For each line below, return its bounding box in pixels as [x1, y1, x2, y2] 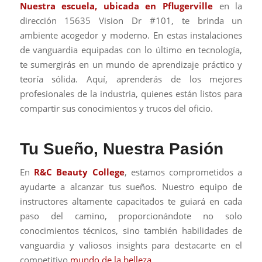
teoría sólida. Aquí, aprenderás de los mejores [19, 73, 243, 85]
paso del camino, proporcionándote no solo [19, 210, 243, 222]
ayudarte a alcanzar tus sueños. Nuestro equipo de [19, 181, 243, 193]
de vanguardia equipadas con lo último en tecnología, [19, 43, 243, 56]
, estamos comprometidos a [124, 166, 243, 178]
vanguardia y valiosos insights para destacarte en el [19, 239, 243, 251]
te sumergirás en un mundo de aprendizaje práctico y [19, 58, 243, 70]
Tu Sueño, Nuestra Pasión [19, 139, 223, 158]
